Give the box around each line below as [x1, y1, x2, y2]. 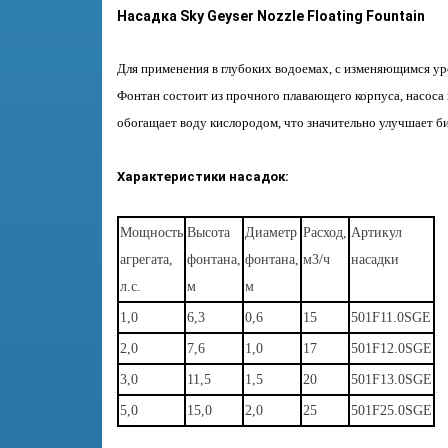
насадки [351, 252, 399, 267]
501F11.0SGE [351, 310, 431, 325]
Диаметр [245, 225, 297, 240]
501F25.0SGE [351, 403, 432, 418]
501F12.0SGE [351, 341, 432, 356]
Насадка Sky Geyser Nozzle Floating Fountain [117, 8, 425, 24]
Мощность [120, 225, 183, 240]
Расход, [303, 225, 347, 240]
